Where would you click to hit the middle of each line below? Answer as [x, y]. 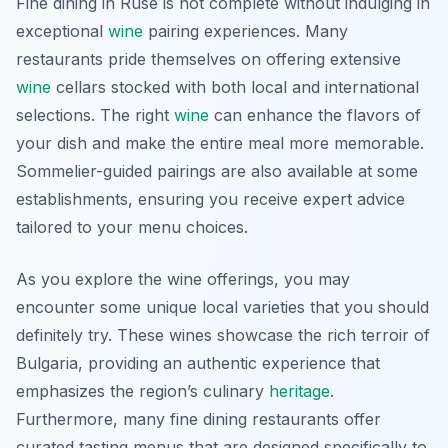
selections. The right [95, 115]
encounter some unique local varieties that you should [222, 307]
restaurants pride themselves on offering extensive [208, 59]
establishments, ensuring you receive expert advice [210, 199]
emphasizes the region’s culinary [142, 391]
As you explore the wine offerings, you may [183, 279]
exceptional [62, 31]
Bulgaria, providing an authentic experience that [198, 363]
